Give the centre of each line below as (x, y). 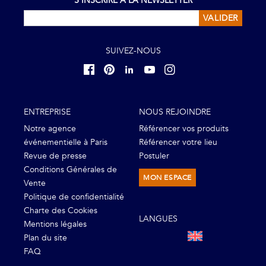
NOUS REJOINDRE (175, 112)
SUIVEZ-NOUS (133, 50)
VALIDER (220, 18)
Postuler (154, 156)
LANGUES (158, 218)
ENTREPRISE (47, 112)
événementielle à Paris (66, 142)
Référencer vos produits (184, 128)
